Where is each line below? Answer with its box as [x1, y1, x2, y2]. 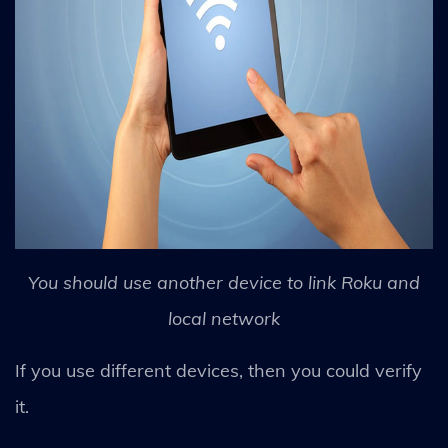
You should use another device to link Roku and [28, 270, 420, 294]
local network [168, 306, 280, 330]
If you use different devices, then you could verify [15, 358, 422, 382]
